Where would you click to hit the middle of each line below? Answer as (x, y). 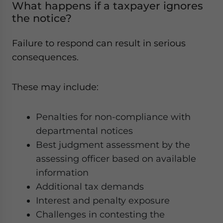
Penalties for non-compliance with (113, 117)
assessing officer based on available (116, 159)
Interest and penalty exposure (103, 200)
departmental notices (84, 131)
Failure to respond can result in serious (99, 43)
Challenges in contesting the (100, 214)
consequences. (45, 57)
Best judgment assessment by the (113, 145)
